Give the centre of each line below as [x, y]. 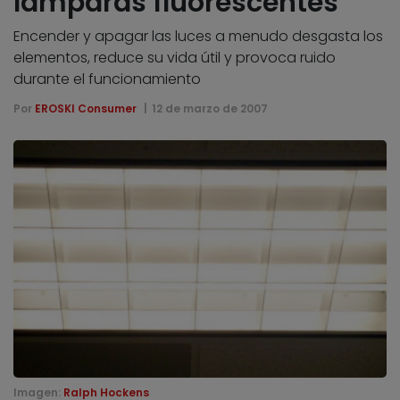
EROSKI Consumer [86, 108]
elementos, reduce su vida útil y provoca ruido [175, 57]
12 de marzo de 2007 [209, 108]
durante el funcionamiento [107, 79]
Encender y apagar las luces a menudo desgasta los [198, 36]
